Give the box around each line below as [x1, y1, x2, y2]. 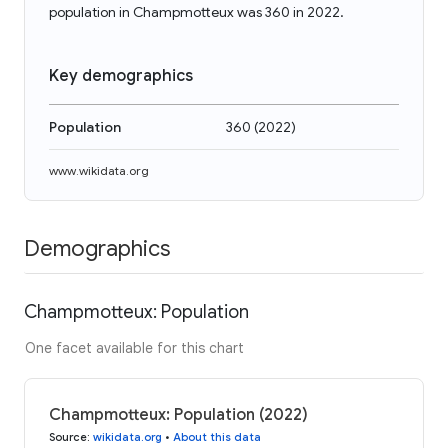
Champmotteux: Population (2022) [49, 404, 308, 425]
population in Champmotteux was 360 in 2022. [49, 3, 344, 21]
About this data [173, 429, 261, 444]
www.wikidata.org [49, 163, 149, 178]
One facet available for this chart [25, 338, 244, 357]
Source [49, 429, 87, 444]
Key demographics [49, 66, 193, 86]
